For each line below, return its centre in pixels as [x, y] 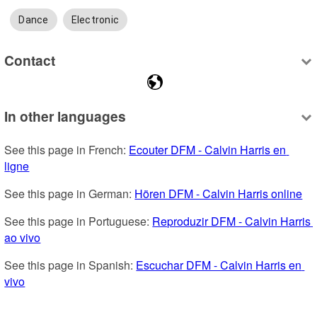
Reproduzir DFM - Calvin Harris [232, 221]
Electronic [95, 20]
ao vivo [23, 238]
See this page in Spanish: [70, 265]
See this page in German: [70, 194]
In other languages [65, 116]
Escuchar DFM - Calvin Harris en [219, 265]
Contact [30, 60]
